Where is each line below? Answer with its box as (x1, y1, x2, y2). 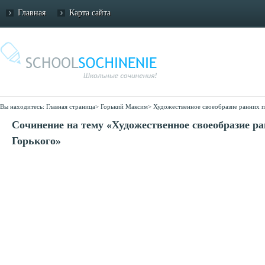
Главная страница (46, 103, 95, 110)
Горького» (12, 135, 61, 147)
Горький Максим (101, 103, 148, 110)
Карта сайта (69, 8, 111, 17)
